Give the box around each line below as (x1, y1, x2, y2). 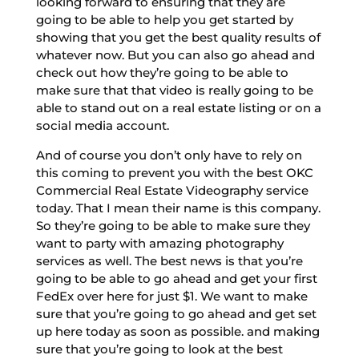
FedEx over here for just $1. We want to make (35, 288, 308, 304)
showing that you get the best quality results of (35, 29, 321, 45)
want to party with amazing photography (35, 235, 284, 251)
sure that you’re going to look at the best (35, 341, 283, 357)
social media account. (35, 117, 169, 133)
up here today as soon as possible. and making (35, 323, 320, 339)
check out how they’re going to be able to (35, 64, 288, 80)
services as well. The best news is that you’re (35, 252, 303, 268)
